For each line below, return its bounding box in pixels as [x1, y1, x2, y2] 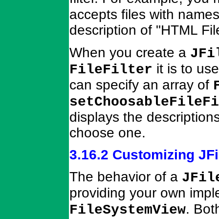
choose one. [69, 125, 146, 140]
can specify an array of [69, 77, 213, 92]
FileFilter [69, 62, 153, 77]
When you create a [69, 44, 190, 60]
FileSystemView [69, 202, 186, 218]
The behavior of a [69, 169, 182, 185]
